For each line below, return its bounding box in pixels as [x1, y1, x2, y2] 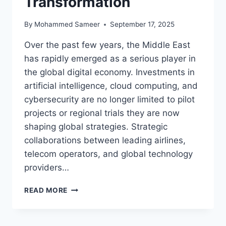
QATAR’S [67, 184, 99, 192]
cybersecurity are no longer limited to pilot [24, 94, 195, 105]
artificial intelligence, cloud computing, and [24, 81, 198, 91]
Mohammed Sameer [34, 20, 100, 29]
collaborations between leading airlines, [24, 135, 186, 146]
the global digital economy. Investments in [24, 67, 195, 78]
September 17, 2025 [110, 20, 175, 29]
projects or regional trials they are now [24, 108, 180, 119]
